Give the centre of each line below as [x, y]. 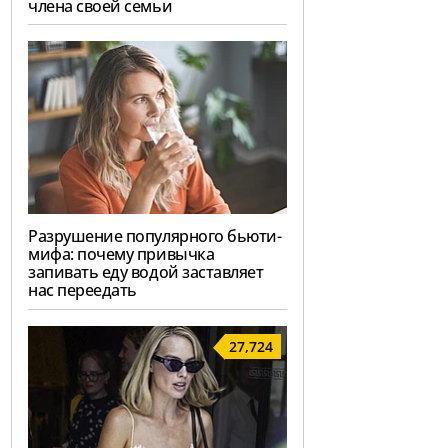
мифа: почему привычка [121, 254]
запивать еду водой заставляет [146, 272]
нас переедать [82, 290]
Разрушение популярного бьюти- [155, 236]
